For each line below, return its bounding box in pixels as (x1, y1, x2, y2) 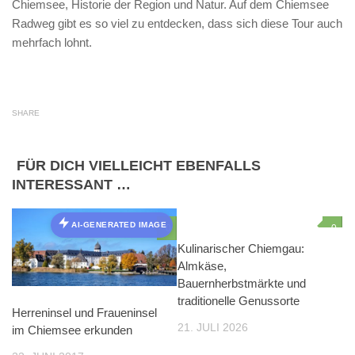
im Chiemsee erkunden (12, 323, 132, 337)
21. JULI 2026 (177, 320, 248, 334)
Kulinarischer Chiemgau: (177, 241, 304, 255)
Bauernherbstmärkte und (177, 276, 306, 290)
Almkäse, (177, 258, 227, 273)
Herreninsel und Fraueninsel (12, 305, 157, 319)
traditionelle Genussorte (177, 293, 300, 307)
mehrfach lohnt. (12, 35, 92, 49)
